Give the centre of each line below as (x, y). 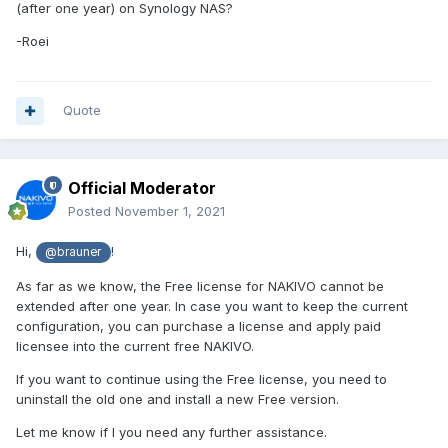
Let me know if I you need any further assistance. (171, 431)
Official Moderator (142, 188)
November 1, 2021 (170, 211)
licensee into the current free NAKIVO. (137, 345)
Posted (91, 211)
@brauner (73, 252)
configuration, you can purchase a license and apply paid (198, 325)
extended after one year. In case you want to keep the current (212, 305)
